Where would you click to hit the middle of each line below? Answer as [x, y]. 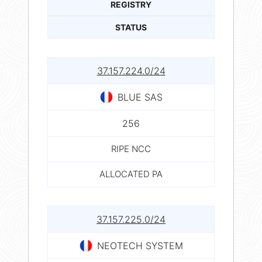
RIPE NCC [131, 149]
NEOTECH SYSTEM [140, 245]
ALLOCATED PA [131, 174]
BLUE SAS [140, 97]
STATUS [131, 27]
